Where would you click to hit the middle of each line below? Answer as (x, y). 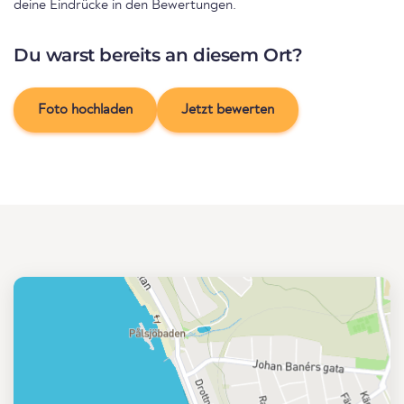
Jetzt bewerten (228, 110)
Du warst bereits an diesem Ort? (158, 55)
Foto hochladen (85, 110)
